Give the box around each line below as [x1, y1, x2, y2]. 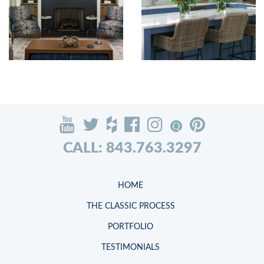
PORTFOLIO [108, 222, 153, 231]
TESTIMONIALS [101, 243, 160, 252]
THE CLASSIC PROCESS [86, 202, 175, 210]
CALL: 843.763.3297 [62, 140, 202, 156]
